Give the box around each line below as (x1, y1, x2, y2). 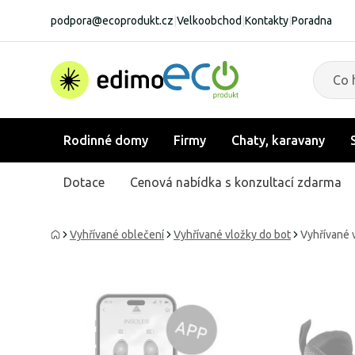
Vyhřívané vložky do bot (174, 228, 291, 241)
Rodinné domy (63, 133, 148, 147)
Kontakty (245, 14, 288, 27)
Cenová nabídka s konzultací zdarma (130, 174, 342, 189)
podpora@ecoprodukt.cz (51, 14, 174, 27)
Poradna (292, 14, 332, 27)
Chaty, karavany (231, 133, 325, 147)
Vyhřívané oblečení (70, 228, 164, 241)
